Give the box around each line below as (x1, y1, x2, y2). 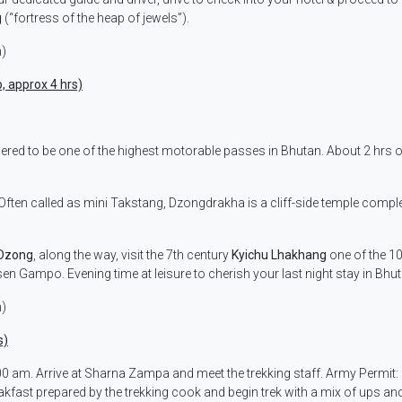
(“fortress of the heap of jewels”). (2, 11, 189, 26)
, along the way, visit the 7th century (33, 248, 232, 263)
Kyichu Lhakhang (232, 248, 327, 263)
